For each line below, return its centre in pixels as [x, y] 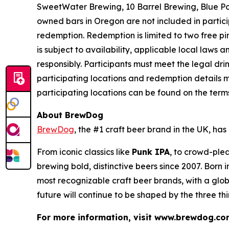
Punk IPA [151, 152]
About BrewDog [70, 115]
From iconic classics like [84, 152]
